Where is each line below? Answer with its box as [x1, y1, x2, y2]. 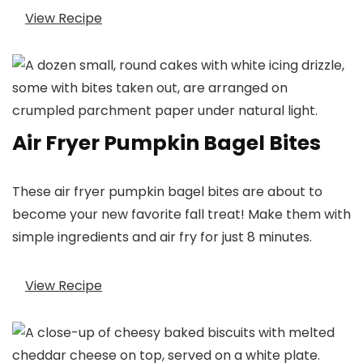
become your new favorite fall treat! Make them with [12, 205, 351, 224]
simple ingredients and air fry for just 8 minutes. [12, 228, 312, 247]
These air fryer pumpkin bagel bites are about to [12, 182, 322, 202]
